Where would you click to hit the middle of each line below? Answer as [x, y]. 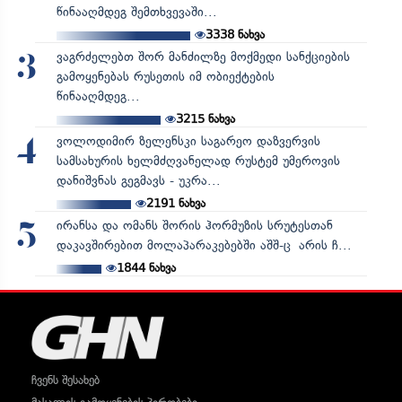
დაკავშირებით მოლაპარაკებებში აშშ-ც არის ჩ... [204, 245]
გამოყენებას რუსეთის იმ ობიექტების [165, 76]
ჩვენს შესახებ [66, 380]
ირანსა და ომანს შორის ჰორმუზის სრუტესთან [194, 225]
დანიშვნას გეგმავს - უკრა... [138, 180]
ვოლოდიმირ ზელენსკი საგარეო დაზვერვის [188, 141]
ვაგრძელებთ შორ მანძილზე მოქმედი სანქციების [203, 57]
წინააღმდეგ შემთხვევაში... [136, 12]
